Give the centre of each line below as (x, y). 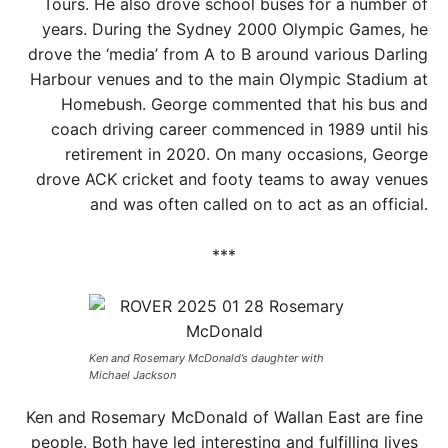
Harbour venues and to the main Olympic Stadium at (229, 79)
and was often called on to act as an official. (259, 204)
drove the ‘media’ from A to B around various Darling (228, 54)
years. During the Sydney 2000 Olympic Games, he (235, 29)
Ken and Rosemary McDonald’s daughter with (206, 358)
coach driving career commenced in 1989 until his (239, 129)
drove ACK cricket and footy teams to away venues (232, 179)
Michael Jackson (132, 375)
